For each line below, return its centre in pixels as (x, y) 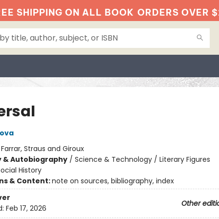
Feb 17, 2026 (26, 208)
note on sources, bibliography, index (113, 181)
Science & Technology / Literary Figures (142, 159)
